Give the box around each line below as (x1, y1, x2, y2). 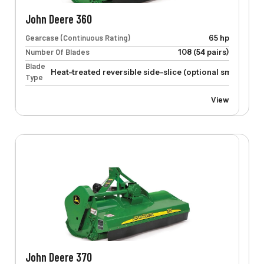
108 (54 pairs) (177, 47, 229, 57)
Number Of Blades (25, 47, 90, 57)
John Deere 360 (25, 12, 92, 27)
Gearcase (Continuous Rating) (25, 33, 130, 43)
